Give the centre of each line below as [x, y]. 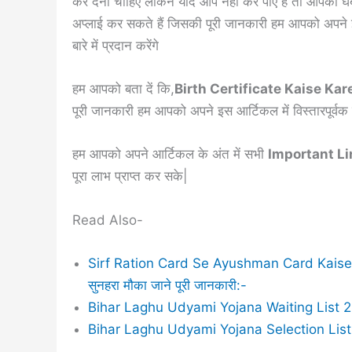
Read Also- [108, 220]
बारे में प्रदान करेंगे [115, 46]
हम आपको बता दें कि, [123, 89]
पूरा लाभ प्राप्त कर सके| [130, 176]
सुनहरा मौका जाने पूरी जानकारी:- [167, 285]
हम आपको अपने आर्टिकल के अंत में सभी [170, 154]
